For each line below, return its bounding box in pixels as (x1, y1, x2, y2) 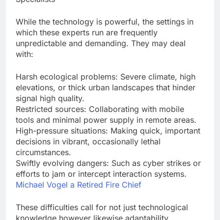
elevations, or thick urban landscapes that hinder (16, 82, 195, 93)
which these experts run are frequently (16, 27, 158, 38)
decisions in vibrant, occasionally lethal (16, 137, 161, 147)
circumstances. (16, 147, 71, 158)
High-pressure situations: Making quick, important (16, 126, 200, 136)
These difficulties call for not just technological (16, 202, 188, 213)
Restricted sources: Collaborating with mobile (16, 104, 184, 114)
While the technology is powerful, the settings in (16, 17, 193, 27)
